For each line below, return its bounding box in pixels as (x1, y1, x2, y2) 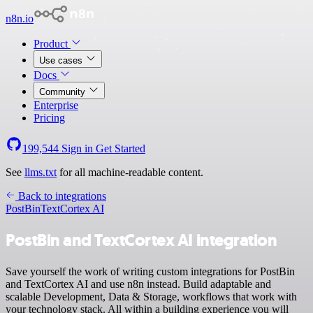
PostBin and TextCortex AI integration (6, 228, 277, 252)
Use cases (39, 55, 85, 66)
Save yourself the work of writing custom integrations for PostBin (6, 265, 295, 277)
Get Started (96, 143, 145, 154)
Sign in (59, 143, 96, 154)
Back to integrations (15, 190, 106, 202)
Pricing (34, 112, 65, 124)
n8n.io (6, 13, 34, 24)
